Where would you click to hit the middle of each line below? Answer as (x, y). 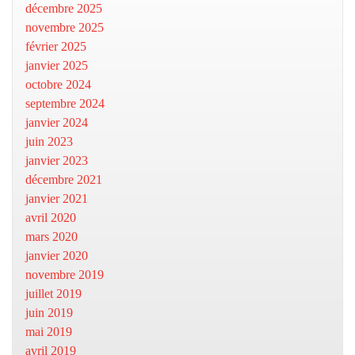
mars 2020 (52, 237)
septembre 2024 (65, 103)
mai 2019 (49, 332)
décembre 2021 (64, 179)
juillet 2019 (53, 294)
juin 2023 (49, 141)
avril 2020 (51, 218)
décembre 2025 (64, 8)
